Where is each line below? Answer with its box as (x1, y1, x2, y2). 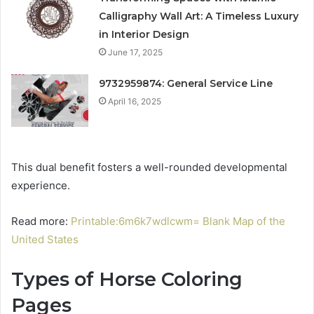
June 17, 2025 (108, 47, 163, 58)
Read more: (11, 214, 71, 228)
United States (11, 233, 78, 247)
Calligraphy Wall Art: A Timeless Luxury (99, 10, 299, 23)
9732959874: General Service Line (99, 77, 273, 90)
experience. (11, 179, 70, 193)
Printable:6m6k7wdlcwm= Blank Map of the (71, 214, 285, 228)
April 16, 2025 (108, 96, 162, 107)
